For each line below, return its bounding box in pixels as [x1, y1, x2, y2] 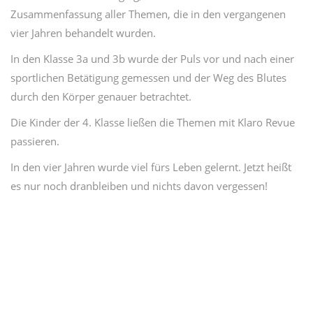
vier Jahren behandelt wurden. [10, 26, 156, 40]
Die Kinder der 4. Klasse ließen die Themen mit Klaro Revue [10, 115, 295, 129]
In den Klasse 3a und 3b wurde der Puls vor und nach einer [10, 52, 294, 66]
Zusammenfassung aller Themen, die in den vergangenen [10, 7, 286, 21]
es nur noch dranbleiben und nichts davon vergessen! [10, 179, 268, 193]
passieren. [10, 134, 59, 148]
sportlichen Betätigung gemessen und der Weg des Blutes [10, 71, 286, 85]
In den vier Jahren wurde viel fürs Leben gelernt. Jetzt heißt [10, 160, 291, 174]
